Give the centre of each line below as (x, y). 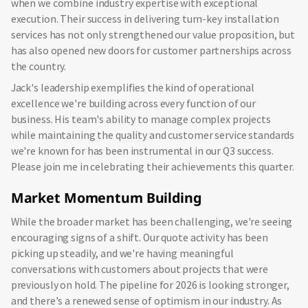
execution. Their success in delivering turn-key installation (145, 19)
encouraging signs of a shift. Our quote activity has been (139, 238)
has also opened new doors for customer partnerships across (151, 50)
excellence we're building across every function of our (133, 103)
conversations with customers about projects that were (140, 269)
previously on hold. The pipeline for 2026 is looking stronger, (150, 285)
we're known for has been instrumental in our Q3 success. (142, 151)
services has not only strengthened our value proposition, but (153, 34)
